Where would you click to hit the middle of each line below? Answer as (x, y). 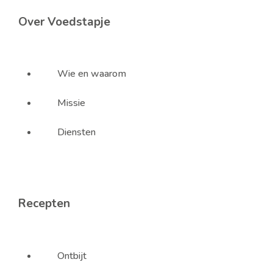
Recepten (44, 204)
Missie (71, 103)
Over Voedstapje (64, 22)
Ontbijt (72, 256)
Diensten (76, 133)
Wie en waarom (91, 74)
